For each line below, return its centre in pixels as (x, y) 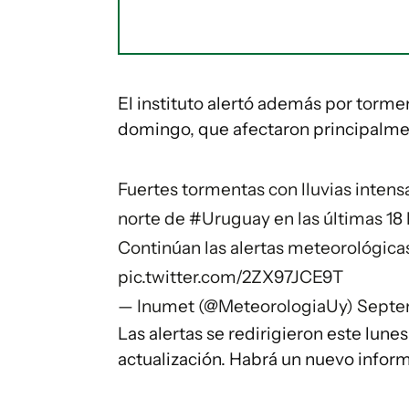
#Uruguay (230, 219)
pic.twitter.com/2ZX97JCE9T (231, 278)
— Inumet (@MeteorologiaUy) (237, 307)
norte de (153, 219)
